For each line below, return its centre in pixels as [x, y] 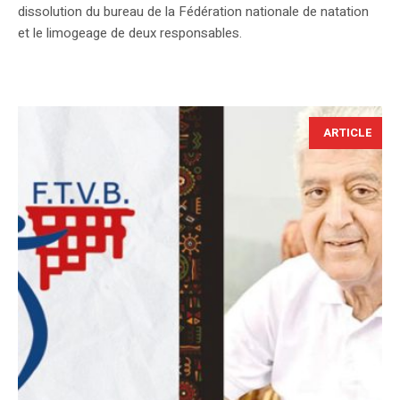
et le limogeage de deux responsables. [130, 33]
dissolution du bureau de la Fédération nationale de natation [193, 12]
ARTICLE [348, 133]
